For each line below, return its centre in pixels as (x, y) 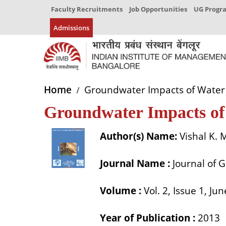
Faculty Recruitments (87, 9)
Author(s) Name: (139, 136)
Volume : (121, 191)
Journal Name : (135, 164)
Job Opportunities (158, 9)
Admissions (71, 28)
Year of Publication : (148, 218)
